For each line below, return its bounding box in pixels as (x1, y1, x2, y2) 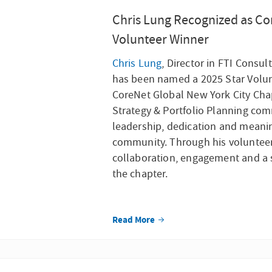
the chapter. (112, 167, 168, 181)
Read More (112, 214, 157, 226)
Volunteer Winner (112, 31, 209, 49)
